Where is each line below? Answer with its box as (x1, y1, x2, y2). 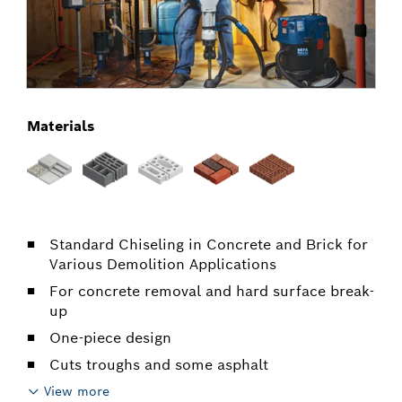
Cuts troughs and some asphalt (49, 354, 268, 374)
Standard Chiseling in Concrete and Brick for (49, 234, 368, 254)
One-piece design (49, 328, 171, 347)
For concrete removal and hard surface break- (49, 281, 374, 301)
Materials (27, 116, 94, 135)
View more (44, 382, 109, 399)
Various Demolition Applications (49, 254, 276, 274)
